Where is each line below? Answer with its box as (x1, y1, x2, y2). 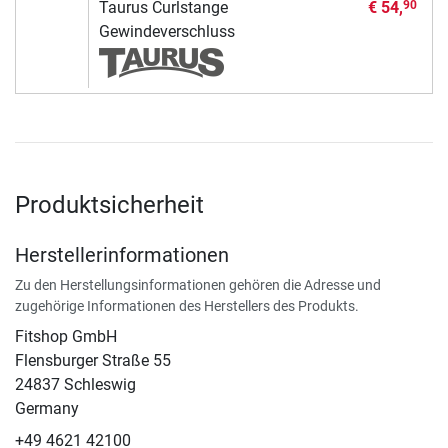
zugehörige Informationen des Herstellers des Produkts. (15, 297, 359, 314)
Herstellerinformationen (15, 242, 229, 267)
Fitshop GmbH (15, 326, 117, 346)
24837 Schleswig (15, 374, 136, 394)
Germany (15, 398, 79, 418)
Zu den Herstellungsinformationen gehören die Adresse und (15, 276, 381, 293)
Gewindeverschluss (98, 21, 235, 41)
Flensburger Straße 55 (15, 350, 171, 370)
